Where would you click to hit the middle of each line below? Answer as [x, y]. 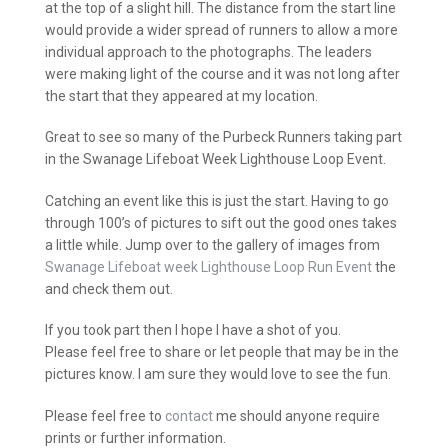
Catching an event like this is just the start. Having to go [217, 200]
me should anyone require [296, 415]
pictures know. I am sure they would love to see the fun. [218, 374]
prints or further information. [135, 437]
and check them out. [109, 288]
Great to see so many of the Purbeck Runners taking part [223, 137]
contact [189, 415]
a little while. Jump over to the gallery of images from [212, 244]
